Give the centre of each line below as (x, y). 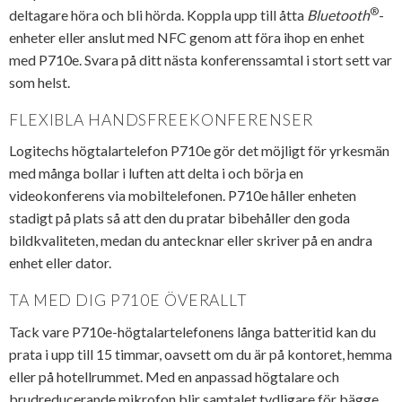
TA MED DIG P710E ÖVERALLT (128, 300)
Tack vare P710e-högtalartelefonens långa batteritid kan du (192, 331)
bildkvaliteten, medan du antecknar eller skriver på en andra (191, 240)
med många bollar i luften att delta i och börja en (156, 173)
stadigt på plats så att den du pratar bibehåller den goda (179, 218)
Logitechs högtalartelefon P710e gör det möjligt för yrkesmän (199, 151)
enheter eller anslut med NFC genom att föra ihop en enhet (187, 38)
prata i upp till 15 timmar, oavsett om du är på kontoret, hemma (201, 354)
